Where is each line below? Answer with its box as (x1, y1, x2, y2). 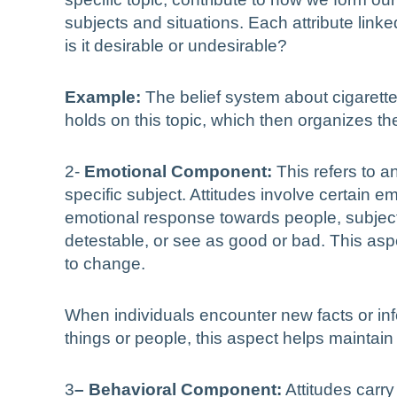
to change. (65, 254, 145, 274)
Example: (65, 88, 145, 107)
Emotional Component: (84, 162, 276, 182)
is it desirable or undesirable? (65, 36, 287, 56)
